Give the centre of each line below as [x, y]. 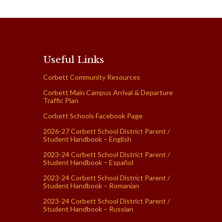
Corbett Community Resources [92, 77]
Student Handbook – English [87, 139]
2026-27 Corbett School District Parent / [107, 131]
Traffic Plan [61, 100]
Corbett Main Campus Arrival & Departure [108, 92]
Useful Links [74, 59]
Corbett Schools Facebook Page [93, 115]
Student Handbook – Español [88, 162]
